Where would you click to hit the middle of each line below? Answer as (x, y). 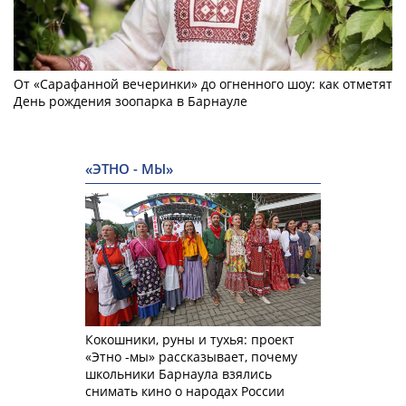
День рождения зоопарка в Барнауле (130, 101)
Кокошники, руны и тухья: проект (190, 339)
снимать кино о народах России (185, 391)
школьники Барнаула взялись (179, 373)
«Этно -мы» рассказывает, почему (191, 356)
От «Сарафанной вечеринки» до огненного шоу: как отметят (203, 84)
